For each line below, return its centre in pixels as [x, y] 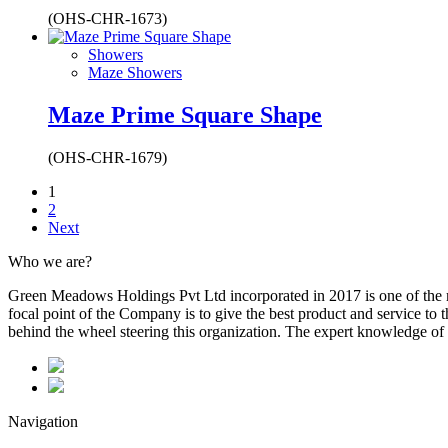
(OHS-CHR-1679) [107, 157]
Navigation [43, 421]
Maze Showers [135, 72]
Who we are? [50, 261]
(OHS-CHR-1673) [107, 18]
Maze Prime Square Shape [185, 114]
